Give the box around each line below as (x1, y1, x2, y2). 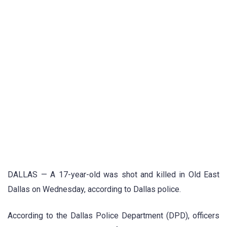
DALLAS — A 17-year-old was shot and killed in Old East (8, 170, 219, 179)
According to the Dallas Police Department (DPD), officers (8, 211, 219, 221)
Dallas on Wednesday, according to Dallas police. (8, 184, 181, 194)
